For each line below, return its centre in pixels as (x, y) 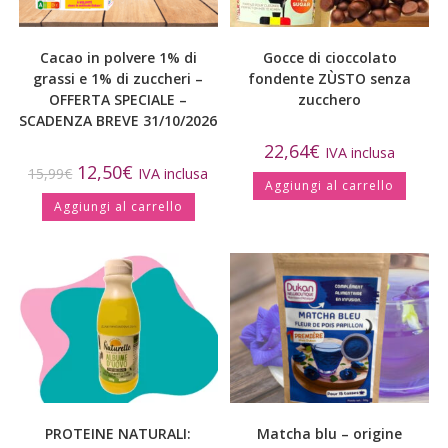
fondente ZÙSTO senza (330, 78)
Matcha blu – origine (330, 433)
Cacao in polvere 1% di (118, 57)
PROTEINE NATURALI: (118, 433)
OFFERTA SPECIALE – (118, 99)
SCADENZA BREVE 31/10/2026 (118, 120)
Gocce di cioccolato (329, 57)
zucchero (330, 99)
